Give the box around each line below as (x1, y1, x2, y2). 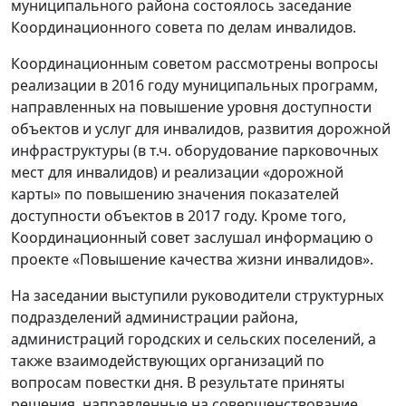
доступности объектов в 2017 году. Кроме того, (11, 206, 346, 227)
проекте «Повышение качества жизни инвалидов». (11, 249, 373, 270)
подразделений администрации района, (11, 307, 298, 328)
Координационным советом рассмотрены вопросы (11, 53, 378, 74)
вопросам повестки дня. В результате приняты (11, 372, 344, 393)
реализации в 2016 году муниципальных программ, (11, 75, 378, 96)
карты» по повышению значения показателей (11, 184, 339, 205)
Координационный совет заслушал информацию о (11, 227, 373, 248)
